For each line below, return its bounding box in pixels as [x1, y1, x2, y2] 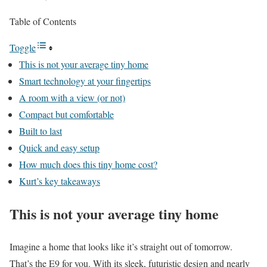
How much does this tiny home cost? [19, 158, 157, 170]
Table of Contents [10, 15, 76, 27]
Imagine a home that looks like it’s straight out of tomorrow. [10, 240, 232, 253]
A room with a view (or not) [19, 91, 125, 104]
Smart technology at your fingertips [19, 74, 151, 87]
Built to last [19, 125, 62, 137]
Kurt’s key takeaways [19, 175, 100, 187]
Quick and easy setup [19, 141, 100, 154]
